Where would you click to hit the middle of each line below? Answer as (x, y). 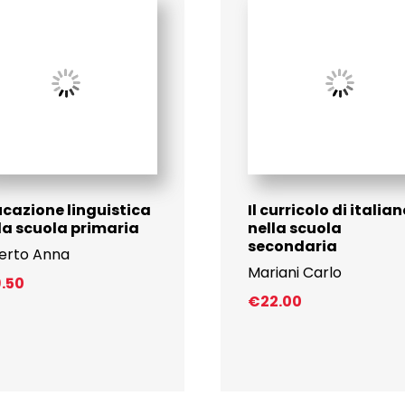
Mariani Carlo (294, 272)
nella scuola (294, 228)
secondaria (292, 246)
